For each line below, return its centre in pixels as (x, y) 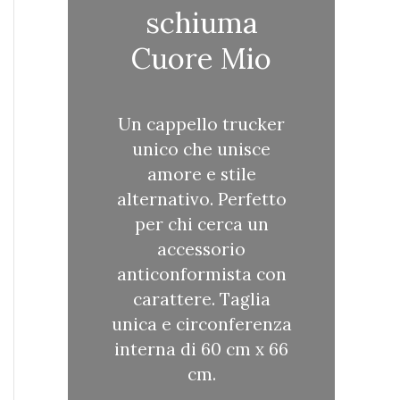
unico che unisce (201, 149)
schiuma (201, 23)
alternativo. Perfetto (201, 199)
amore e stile (201, 174)
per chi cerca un (201, 224)
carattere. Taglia (201, 299)
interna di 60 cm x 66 (201, 349)
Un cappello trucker (201, 124)
